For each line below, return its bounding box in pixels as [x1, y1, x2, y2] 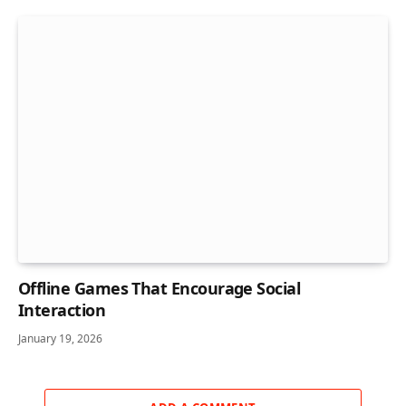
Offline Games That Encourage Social [18, 276, 301, 299]
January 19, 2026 [18, 330, 102, 346]
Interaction [18, 298, 106, 321]
